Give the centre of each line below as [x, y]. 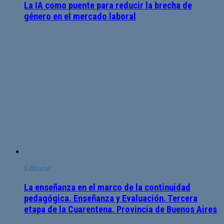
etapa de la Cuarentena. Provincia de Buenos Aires [120, 210]
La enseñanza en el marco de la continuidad [107, 188]
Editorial [37, 168]
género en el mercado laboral [80, 16]
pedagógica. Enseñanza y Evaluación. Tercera [111, 199]
